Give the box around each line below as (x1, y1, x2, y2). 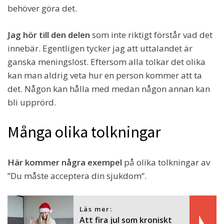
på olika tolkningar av (122, 156, 210, 168)
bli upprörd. (7, 96, 56, 108)
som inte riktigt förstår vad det (90, 28, 212, 40)
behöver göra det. (7, 2, 77, 14)
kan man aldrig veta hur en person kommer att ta (7, 69, 202, 81)
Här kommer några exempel (7, 156, 122, 168)
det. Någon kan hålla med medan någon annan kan (7, 82, 210, 94)
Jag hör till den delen (7, 28, 90, 40)
